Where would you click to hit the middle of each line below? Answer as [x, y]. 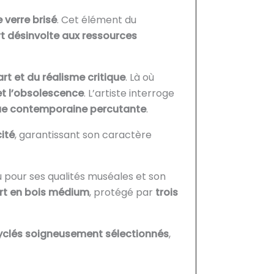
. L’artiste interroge [129, 93]
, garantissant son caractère [83, 135]
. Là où [139, 77]
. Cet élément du [96, 20]
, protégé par [122, 192]
